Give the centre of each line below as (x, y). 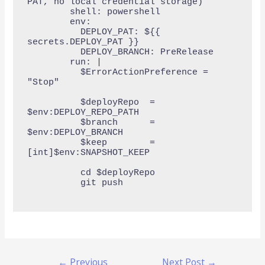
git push (54, 183)
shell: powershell (48, 12)
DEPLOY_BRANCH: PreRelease (54, 52)
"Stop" (43, 82)
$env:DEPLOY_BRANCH (75, 132)
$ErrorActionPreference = (54, 72)
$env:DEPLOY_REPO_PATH (83, 112)
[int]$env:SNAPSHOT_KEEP (88, 153)
